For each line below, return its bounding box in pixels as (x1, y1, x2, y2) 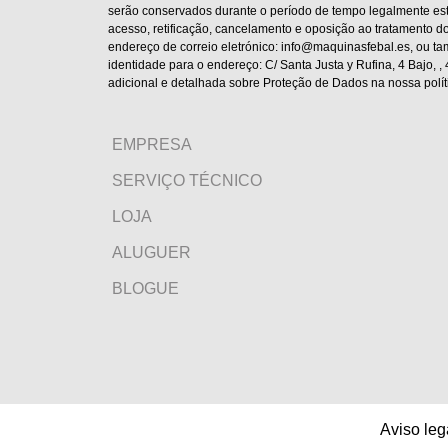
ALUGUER (112, 244, 191, 262)
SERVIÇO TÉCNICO (112, 172, 262, 190)
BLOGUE (112, 280, 179, 298)
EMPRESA (112, 136, 192, 154)
